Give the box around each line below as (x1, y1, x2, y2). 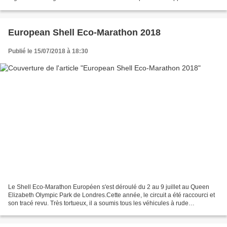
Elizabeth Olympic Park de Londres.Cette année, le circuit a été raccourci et (8, 191, 215, 199)
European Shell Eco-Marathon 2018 (8, 27, 161, 38)
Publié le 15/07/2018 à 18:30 (8, 48, 88, 55)
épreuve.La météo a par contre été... (8, 207, 107, 215)
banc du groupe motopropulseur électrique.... (8, 3, 132, 10)
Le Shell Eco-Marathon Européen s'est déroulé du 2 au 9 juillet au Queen (8, 183, 209, 191)
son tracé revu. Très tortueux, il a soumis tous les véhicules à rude (8, 199, 188, 207)
